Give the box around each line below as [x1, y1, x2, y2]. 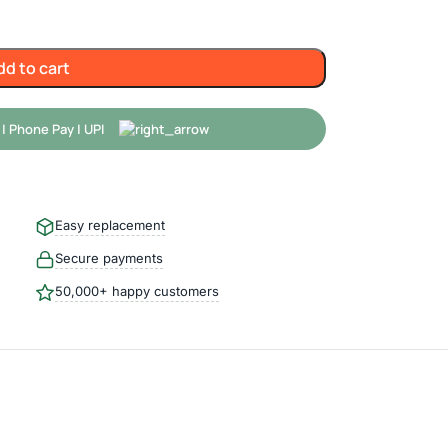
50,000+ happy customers [54, 283, 219, 299]
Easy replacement [54, 217, 165, 233]
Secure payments [54, 250, 163, 266]
